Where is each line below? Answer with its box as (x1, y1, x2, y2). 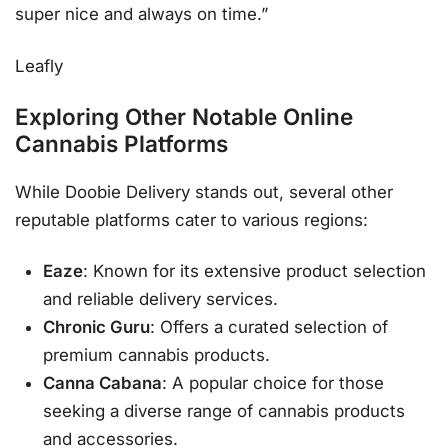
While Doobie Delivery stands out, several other (15, 181, 393, 202)
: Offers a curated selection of (150, 317, 389, 338)
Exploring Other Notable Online (15, 103, 353, 131)
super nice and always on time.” (15, 4, 268, 25)
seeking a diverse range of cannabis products (43, 401, 406, 422)
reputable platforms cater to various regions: (15, 209, 368, 230)
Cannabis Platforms (15, 130, 228, 158)
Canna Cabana (43, 373, 163, 394)
